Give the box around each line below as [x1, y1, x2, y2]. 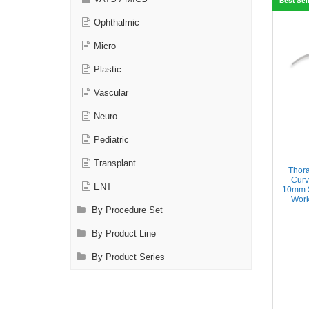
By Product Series [89, 252, 165, 262]
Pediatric [94, 135, 129, 145]
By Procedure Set [89, 206, 163, 215]
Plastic [94, 65, 121, 74]
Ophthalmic [94, 18, 139, 28]
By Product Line [89, 229, 156, 239]
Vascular [94, 88, 128, 98]
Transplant [94, 159, 136, 168]
